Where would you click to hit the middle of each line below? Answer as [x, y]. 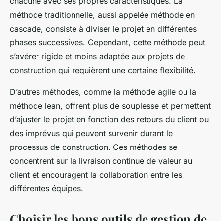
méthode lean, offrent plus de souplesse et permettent [110, 106]
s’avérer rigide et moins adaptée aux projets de [97, 56]
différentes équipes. [47, 189]
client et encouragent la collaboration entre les [96, 175]
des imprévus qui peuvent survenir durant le [91, 133]
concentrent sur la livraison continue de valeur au [101, 161]
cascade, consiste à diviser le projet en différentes [103, 29]
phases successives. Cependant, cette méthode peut [108, 43]
